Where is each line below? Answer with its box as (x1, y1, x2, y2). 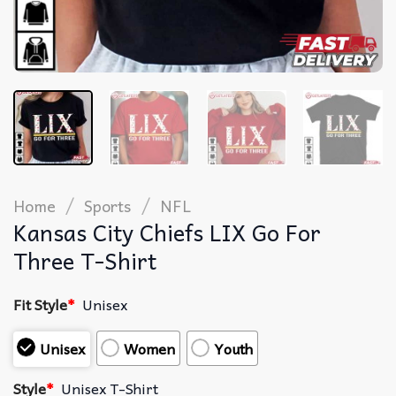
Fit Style (13, 292, 67, 316)
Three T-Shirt (13, 241, 156, 278)
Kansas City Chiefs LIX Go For (13, 213, 321, 250)
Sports (84, 192, 132, 218)
